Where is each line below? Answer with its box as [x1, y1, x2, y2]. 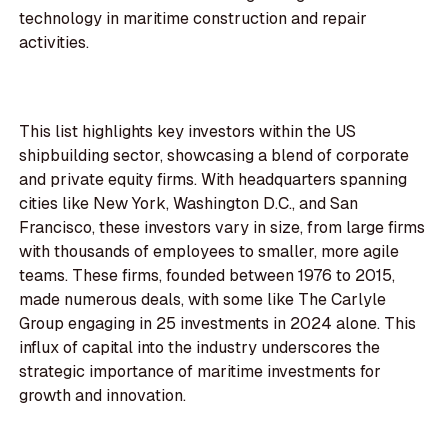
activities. [19, 32, 90, 54]
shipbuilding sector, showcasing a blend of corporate [19, 145, 410, 167]
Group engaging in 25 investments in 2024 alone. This [19, 313, 417, 335]
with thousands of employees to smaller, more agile [19, 241, 400, 263]
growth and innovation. [19, 385, 187, 407]
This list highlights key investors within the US [19, 121, 357, 143]
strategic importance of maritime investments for [19, 361, 382, 383]
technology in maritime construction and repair [19, 8, 368, 30]
